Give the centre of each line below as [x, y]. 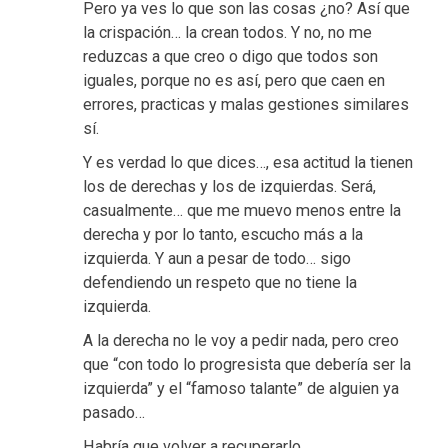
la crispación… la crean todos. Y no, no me [227, 33]
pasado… [114, 413]
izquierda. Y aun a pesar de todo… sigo [217, 259]
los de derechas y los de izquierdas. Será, [229, 187]
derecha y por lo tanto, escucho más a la [223, 235]
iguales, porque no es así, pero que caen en [234, 81]
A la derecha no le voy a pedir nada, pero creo [241, 341]
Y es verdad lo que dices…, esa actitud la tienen [248, 163]
